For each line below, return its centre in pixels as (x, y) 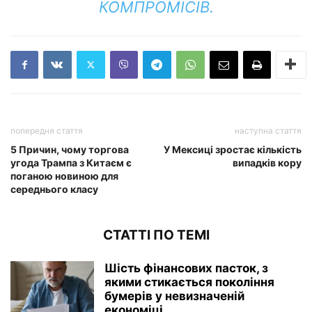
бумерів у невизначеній (174, 296)
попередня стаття (47, 130)
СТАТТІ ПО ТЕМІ (156, 235)
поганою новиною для (64, 175)
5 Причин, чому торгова (70, 149)
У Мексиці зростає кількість (233, 149)
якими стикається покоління (189, 282)
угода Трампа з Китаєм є (71, 162)
